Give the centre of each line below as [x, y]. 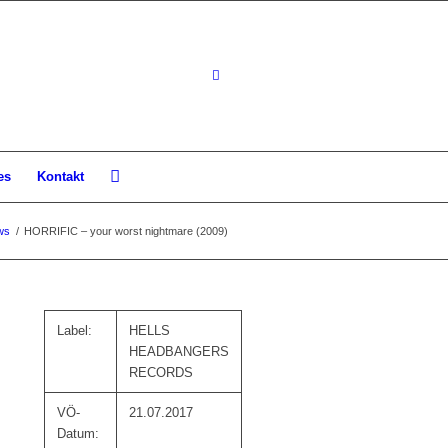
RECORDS [161, 372]
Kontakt [60, 176]
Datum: [78, 433]
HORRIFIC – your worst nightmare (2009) [126, 231]
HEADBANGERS [179, 351]
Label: [75, 330]
